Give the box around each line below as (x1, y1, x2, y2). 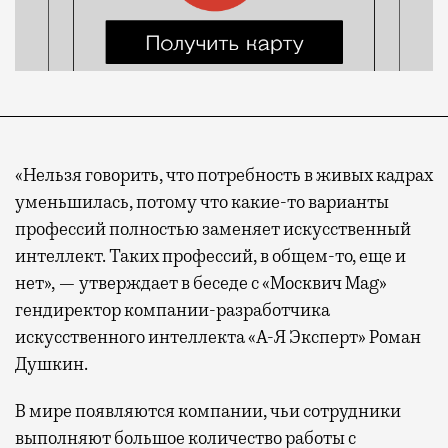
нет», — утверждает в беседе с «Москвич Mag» (15, 271, 387, 294)
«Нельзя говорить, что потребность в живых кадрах (15, 163, 433, 186)
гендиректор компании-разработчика (15, 298, 330, 321)
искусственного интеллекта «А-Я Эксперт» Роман (15, 325, 421, 348)
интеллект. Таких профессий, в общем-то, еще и (15, 244, 406, 267)
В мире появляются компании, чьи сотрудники (15, 399, 401, 422)
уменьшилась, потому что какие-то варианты (15, 190, 389, 213)
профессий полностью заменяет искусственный (15, 217, 411, 240)
